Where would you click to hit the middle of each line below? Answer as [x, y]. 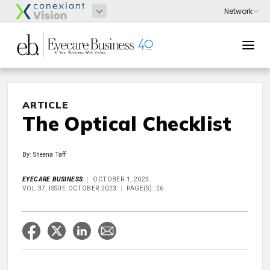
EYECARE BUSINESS [53, 179]
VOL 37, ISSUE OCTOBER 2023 [70, 188]
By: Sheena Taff [44, 155]
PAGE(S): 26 [145, 188]
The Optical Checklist [127, 124]
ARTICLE [46, 105]
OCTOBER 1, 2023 [121, 179]
